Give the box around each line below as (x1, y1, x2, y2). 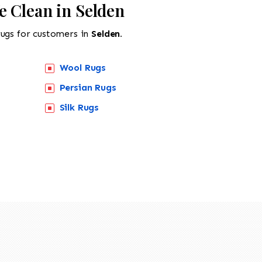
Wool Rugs (59, 61, 106, 73)
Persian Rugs (59, 81, 116, 93)
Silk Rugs (59, 101, 99, 113)
